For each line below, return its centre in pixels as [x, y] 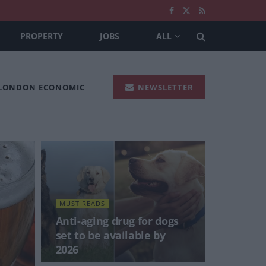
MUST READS [82, 203]
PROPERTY [41, 36]
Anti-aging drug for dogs [117, 221]
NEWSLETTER [164, 87]
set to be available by [110, 235]
